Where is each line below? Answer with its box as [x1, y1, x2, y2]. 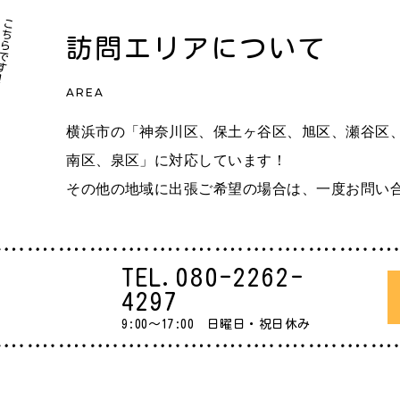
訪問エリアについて [66, 35, 327, 62]
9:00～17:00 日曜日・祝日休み [121, 317, 311, 330]
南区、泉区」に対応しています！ [66, 153, 287, 168]
